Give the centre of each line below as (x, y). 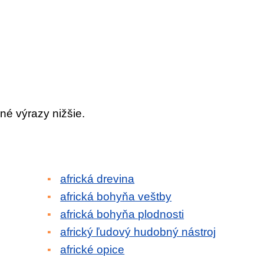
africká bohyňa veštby (116, 197)
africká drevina (98, 179)
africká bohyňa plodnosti (122, 214)
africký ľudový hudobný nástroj (138, 232)
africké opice (93, 250)
